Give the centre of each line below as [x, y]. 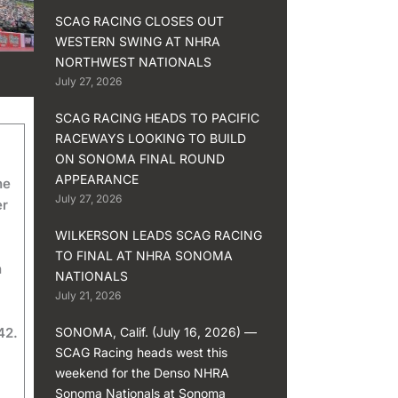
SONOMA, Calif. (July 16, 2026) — [156, 331]
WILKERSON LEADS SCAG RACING [159, 235]
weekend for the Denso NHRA [143, 372]
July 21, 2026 [88, 295]
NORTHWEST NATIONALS [134, 61]
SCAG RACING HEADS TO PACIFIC [158, 117]
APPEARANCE [97, 179]
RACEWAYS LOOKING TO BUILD [151, 138]
